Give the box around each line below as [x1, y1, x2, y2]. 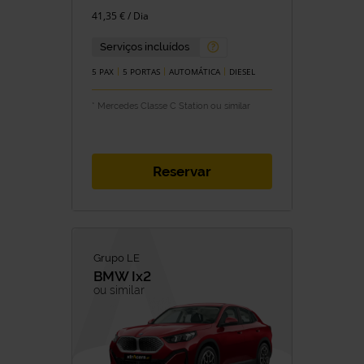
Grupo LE [93, 252, 140, 265]
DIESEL [229, 66, 255, 78]
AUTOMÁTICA [169, 66, 220, 78]
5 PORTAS [123, 66, 160, 78]
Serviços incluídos [100, 41, 189, 54]
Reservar [153, 163, 211, 180]
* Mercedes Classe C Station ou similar [92, 101, 250, 112]
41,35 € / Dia [92, 8, 149, 23]
